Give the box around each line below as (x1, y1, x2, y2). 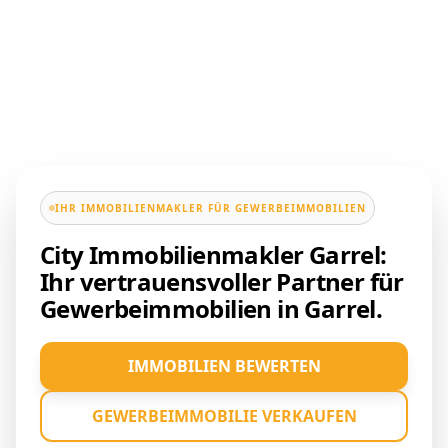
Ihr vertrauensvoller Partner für (40, 264, 404, 298)
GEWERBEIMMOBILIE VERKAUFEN (91, 404, 357, 427)
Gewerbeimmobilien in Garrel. (40, 291, 383, 325)
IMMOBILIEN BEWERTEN (127, 354, 321, 377)
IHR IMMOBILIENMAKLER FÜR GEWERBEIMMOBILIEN (55, 200, 366, 215)
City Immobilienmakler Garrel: (40, 237, 387, 271)
